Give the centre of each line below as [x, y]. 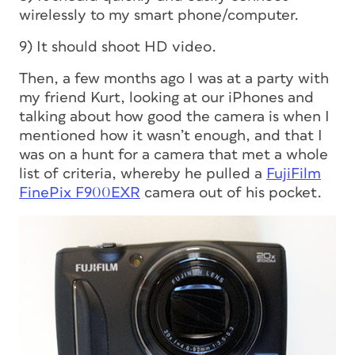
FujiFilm [294, 174]
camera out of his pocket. [231, 193]
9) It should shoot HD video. [118, 47]
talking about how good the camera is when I [174, 117]
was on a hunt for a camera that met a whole [174, 155]
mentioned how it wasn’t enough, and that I [171, 136]
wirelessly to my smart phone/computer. [159, 15]
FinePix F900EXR [80, 193]
